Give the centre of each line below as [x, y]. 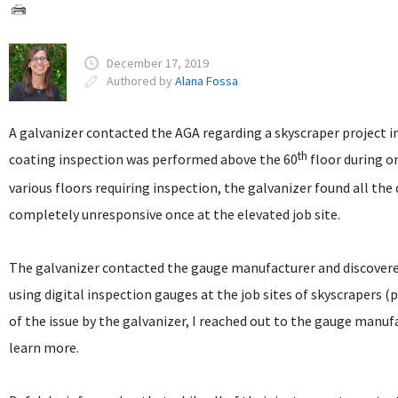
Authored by [141, 81]
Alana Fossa [207, 81]
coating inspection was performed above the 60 [154, 159]
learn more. [44, 347]
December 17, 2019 [158, 63]
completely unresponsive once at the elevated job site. [176, 214]
